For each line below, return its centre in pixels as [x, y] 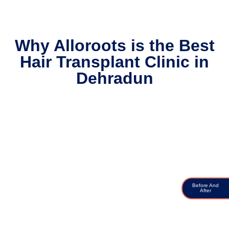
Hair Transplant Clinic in [114, 62]
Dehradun [114, 78]
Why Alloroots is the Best [114, 46]
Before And [205, 186]
